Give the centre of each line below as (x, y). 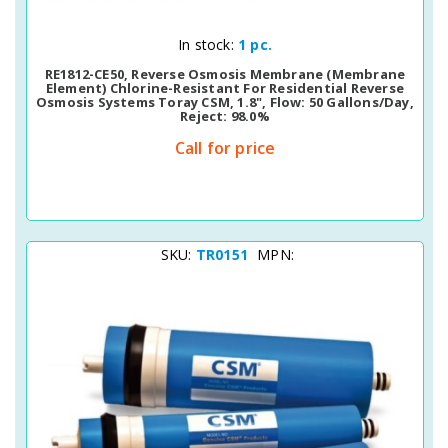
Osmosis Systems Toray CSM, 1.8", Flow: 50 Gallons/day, (225, 102)
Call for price (225, 148)
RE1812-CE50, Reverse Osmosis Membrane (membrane (225, 74)
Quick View (190, 42)
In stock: (208, 44)
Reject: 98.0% (225, 116)
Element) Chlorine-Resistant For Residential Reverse (225, 88)
